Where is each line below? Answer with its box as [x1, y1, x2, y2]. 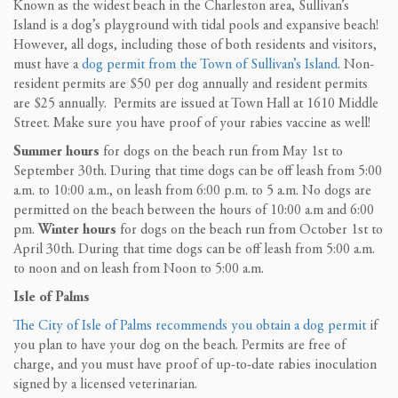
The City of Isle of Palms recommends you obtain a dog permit [13, 318, 366, 333]
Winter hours [38, 222, 116, 237]
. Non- [338, 57, 374, 72]
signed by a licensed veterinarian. [13, 377, 197, 392]
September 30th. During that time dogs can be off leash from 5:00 [13, 163, 382, 179]
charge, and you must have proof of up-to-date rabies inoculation [13, 357, 377, 372]
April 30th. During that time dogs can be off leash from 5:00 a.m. [13, 242, 375, 257]
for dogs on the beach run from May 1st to [99, 144, 343, 159]
